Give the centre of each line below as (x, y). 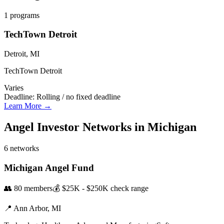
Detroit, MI (22, 54)
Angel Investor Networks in (76, 127)
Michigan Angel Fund (49, 167)
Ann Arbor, (32, 208)
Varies (14, 88)
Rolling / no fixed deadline (78, 97)
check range (129, 188)
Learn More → (28, 106)
